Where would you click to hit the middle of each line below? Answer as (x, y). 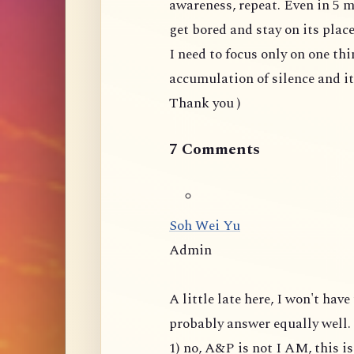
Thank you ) (205, 103)
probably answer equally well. (260, 324)
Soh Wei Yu (205, 226)
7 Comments (215, 149)
